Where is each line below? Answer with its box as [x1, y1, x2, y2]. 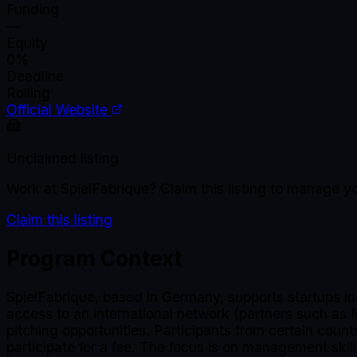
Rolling [6, 84, 50, 102]
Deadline [6, 68, 64, 85]
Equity [6, 34, 48, 52]
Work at [6, 180, 61, 198]
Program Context [6, 245, 182, 271]
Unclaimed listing [6, 149, 119, 167]
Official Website [6, 101, 112, 119]
